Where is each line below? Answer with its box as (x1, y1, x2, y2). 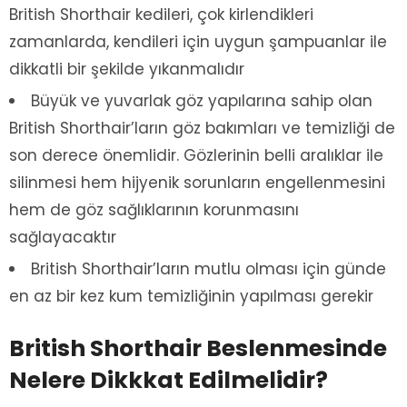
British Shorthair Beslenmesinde (9, 333, 387, 365)
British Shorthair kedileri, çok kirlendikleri (9, 4, 313, 26)
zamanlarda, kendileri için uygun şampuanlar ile (9, 31, 387, 54)
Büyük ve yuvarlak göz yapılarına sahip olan (31, 90, 372, 113)
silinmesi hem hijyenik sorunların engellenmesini (9, 172, 385, 194)
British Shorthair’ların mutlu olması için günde (31, 258, 386, 281)
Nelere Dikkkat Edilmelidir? (9, 364, 328, 397)
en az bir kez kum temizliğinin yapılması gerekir (9, 285, 373, 308)
